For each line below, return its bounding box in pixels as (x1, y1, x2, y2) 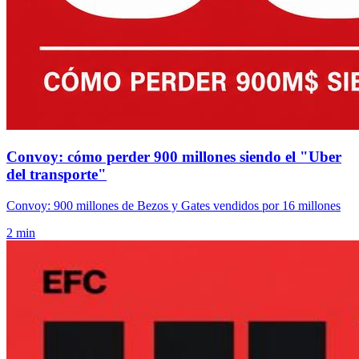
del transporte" (6, 166, 107, 184)
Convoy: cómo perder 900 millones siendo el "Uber (6, 148, 341, 166)
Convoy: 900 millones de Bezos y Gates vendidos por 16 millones (6, 198, 341, 212)
